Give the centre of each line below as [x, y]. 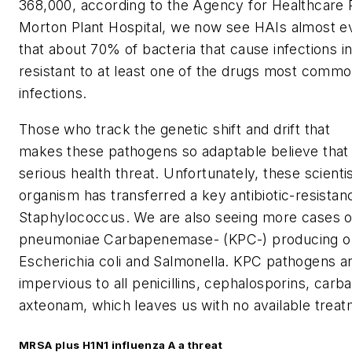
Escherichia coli [72, 261]
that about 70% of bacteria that [125, 49]
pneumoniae [59, 239]
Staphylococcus [72, 217]
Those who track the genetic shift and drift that [175, 129]
